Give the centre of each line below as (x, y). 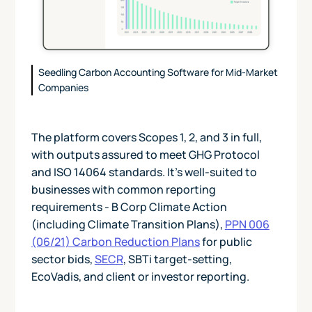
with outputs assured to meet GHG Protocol (145, 155)
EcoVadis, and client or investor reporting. (140, 277)
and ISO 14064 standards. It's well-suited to (144, 172)
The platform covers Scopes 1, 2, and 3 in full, (146, 138)
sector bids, (63, 259)
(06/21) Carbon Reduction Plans (115, 242)
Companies (63, 88)
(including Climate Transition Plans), (128, 225)
